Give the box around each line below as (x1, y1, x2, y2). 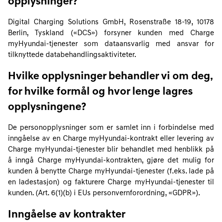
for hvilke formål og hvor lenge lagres (8, 86, 193, 98)
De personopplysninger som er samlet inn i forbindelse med (8, 124, 214, 132)
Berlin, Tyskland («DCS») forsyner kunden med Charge (8, 30, 214, 37)
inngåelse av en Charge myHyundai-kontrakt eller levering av (8, 135, 214, 143)
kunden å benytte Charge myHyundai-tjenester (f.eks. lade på (8, 168, 214, 175)
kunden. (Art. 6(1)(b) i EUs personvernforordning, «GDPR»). (8, 190, 200, 197)
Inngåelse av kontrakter (8, 209, 125, 221)
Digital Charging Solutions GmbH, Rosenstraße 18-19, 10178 (8, 19, 214, 26)
